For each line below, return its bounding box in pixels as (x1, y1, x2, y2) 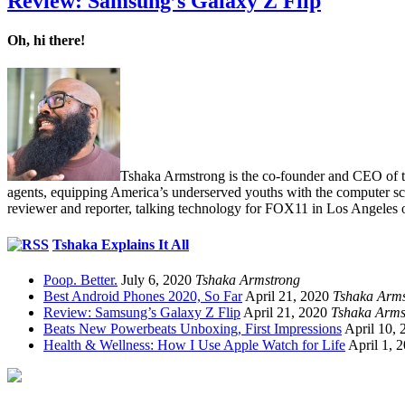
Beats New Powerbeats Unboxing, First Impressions (43, 320, 342, 336)
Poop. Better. (43, 271, 118, 287)
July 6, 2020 (121, 271, 192, 287)
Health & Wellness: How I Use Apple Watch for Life (43, 336, 345, 353)
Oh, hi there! (7, 33, 85, 49)
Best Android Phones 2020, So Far (43, 287, 242, 304)
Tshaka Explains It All (52, 236, 189, 252)
